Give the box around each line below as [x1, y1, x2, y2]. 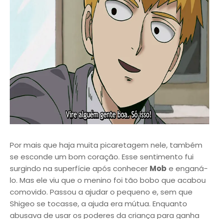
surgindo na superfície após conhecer [10, 163, 150, 174]
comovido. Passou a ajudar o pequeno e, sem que [10, 187, 193, 197]
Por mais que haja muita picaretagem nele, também [10, 140, 202, 150]
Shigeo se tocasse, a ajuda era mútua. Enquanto [10, 198, 187, 209]
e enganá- [167, 163, 208, 174]
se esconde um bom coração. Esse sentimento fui [10, 152, 194, 162]
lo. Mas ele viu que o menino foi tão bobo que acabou [10, 175, 206, 185]
